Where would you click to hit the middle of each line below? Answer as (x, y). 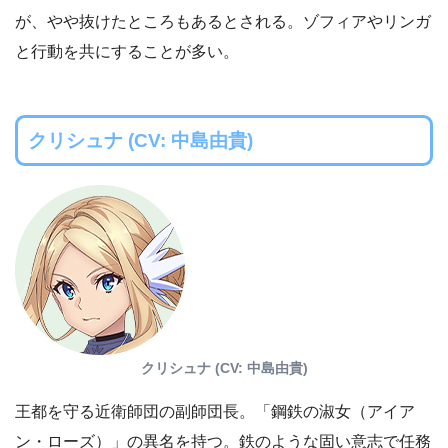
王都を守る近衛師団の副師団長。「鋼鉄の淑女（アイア (215, 412)
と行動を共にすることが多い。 (127, 52)
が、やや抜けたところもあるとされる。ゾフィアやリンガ (223, 22)
